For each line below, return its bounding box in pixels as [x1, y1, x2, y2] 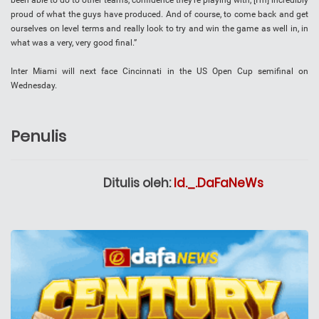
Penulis [11, 125, 66, 148]
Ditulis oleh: [103, 174, 174, 192]
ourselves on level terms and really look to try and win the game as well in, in [11, 23, 308, 34]
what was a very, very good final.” [11, 38, 137, 48]
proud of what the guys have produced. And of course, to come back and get [11, 9, 308, 20]
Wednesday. [11, 80, 57, 91]
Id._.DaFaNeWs [174, 174, 263, 192]
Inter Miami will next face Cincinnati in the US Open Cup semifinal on [11, 66, 308, 77]
